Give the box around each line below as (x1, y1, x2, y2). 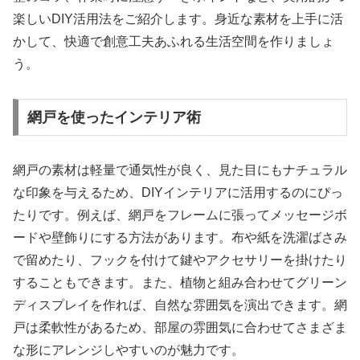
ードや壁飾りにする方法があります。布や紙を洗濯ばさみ (13, 230, 347, 244)
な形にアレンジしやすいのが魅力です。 (13, 342, 244, 357)
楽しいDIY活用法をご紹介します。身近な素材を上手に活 (13, 12, 343, 27)
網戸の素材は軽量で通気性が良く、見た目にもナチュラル (13, 162, 347, 177)
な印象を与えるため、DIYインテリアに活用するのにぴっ (13, 185, 343, 199)
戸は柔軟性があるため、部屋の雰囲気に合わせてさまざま (13, 320, 347, 334)
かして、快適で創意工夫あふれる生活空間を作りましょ (13, 35, 334, 49)
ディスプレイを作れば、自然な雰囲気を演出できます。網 (13, 297, 347, 312)
